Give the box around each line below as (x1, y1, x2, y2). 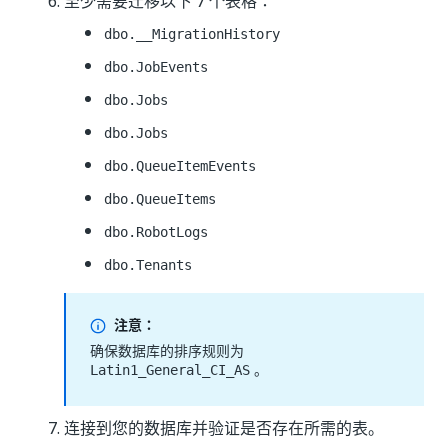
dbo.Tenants (104, 257, 192, 273)
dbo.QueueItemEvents (104, 158, 256, 174)
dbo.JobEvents (104, 59, 208, 75)
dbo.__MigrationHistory (104, 26, 280, 42)
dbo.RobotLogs (104, 224, 208, 240)
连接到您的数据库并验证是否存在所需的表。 (64, 416, 384, 440)
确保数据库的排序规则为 (90, 340, 244, 361)
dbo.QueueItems (104, 191, 216, 207)
